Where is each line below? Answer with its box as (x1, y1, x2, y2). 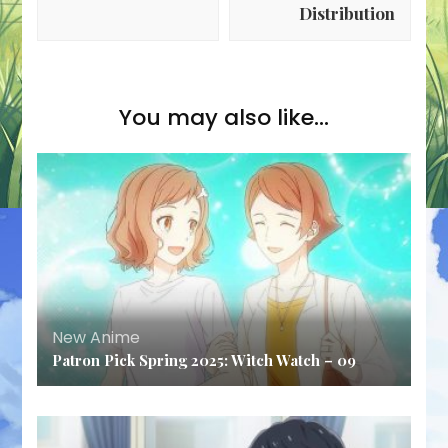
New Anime (52, 325, 141, 349)
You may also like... (119, 102, 329, 134)
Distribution (298, 2, 395, 25)
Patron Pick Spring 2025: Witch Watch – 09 (52, 349, 357, 370)
